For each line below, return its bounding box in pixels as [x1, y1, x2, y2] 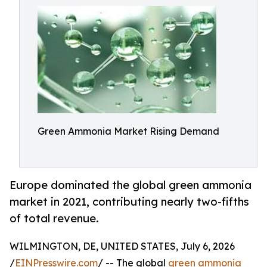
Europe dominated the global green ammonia [10, 178, 252, 192]
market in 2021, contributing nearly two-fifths [10, 195, 249, 209]
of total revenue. [10, 212, 99, 225]
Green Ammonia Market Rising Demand [38, 125, 219, 137]
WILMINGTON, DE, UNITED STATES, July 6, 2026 [10, 240, 235, 253]
